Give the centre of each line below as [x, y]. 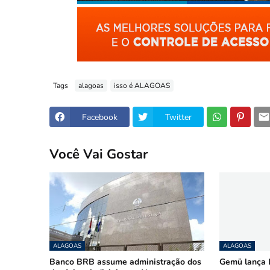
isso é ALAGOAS [142, 85]
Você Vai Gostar [99, 154]
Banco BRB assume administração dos [125, 262]
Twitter [178, 117]
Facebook [100, 117]
